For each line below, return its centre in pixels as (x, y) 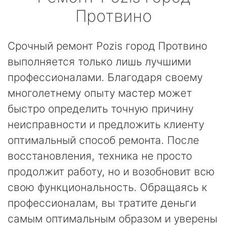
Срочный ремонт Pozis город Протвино (107, 46)
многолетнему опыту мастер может (100, 93)
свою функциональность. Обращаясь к (107, 187)
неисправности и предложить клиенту (106, 124)
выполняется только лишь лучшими (99, 62)
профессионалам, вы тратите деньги (102, 203)
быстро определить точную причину (101, 109)
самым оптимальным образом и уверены (112, 219)
